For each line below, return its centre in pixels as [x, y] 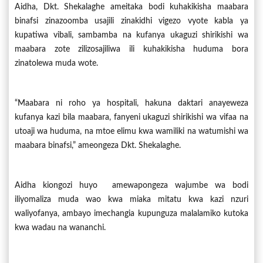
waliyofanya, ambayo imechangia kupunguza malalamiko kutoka [131, 213]
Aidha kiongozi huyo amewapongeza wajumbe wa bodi [131, 185]
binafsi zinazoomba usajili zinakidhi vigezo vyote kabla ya [131, 21]
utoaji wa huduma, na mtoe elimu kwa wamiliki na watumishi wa [131, 131]
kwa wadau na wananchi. [60, 227]
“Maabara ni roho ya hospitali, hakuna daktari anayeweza [131, 103]
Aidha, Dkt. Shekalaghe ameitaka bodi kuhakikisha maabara [131, 7]
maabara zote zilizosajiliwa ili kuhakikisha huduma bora [131, 49]
